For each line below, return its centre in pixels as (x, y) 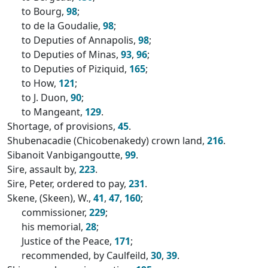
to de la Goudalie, (62, 26)
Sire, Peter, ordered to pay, (68, 184)
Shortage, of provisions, (63, 126)
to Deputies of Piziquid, (75, 69)
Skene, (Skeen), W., (50, 198)
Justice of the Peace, (68, 241)
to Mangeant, (53, 112)
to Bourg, (44, 11)
